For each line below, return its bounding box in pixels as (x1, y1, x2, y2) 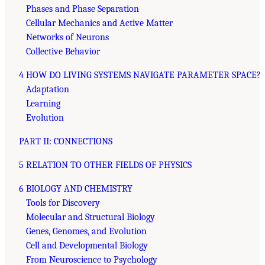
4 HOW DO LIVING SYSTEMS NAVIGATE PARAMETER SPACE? (19, 69, 261, 80)
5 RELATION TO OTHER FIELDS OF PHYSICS (19, 159, 192, 170)
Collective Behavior (26, 46, 100, 57)
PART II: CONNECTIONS (19, 135, 112, 147)
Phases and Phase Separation (26, 3, 139, 14)
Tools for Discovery (26, 197, 100, 208)
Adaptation (26, 83, 69, 95)
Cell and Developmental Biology (26, 240, 148, 251)
